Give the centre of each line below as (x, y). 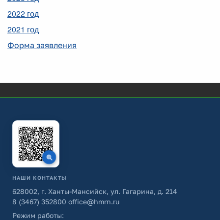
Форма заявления (42, 45)
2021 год (23, 29)
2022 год (23, 14)
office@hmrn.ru (93, 202)
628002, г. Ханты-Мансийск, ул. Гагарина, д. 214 (95, 191)
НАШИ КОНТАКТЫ (40, 178)
